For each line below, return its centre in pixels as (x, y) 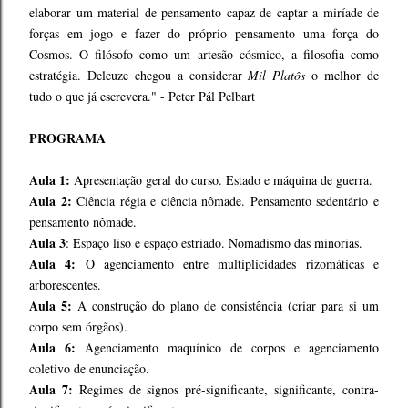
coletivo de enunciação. (89, 368)
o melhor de (342, 75)
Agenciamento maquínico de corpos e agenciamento (232, 347)
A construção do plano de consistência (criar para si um (225, 306)
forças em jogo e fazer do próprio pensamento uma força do (204, 33)
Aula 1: (50, 180)
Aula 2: (51, 201)
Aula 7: (51, 389)
